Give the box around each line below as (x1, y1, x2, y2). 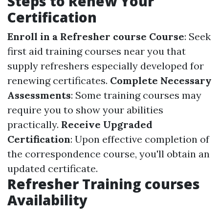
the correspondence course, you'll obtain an (7, 148, 210, 160)
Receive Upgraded (61, 118, 153, 131)
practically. (7, 118, 61, 131)
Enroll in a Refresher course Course (7, 30, 184, 43)
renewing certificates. (7, 74, 110, 87)
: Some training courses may (71, 89, 201, 101)
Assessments (7, 89, 71, 101)
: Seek (184, 30, 211, 43)
